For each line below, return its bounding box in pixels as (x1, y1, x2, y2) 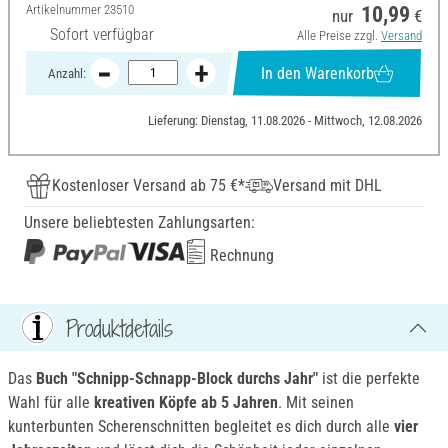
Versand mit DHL (273, 176, 382, 196)
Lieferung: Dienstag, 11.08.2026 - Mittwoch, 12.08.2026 (147, 113, 422, 129)
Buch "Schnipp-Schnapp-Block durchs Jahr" (36, 369, 318, 389)
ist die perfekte (318, 369, 420, 389)
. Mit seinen (278, 393, 354, 413)
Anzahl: (47, 65, 86, 81)
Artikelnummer (26, 2, 104, 18)
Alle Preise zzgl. (296, 28, 381, 44)
